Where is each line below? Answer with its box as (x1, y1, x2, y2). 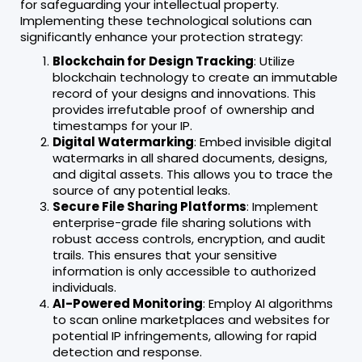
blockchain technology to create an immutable (53, 68, 338, 86)
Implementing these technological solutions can (20, 11, 312, 29)
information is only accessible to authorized (53, 262, 316, 280)
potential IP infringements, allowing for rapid (53, 326, 317, 344)
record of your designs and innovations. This (53, 84, 316, 102)
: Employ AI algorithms (203, 294, 333, 312)
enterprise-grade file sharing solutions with (53, 213, 311, 231)
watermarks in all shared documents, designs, (53, 149, 327, 166)
